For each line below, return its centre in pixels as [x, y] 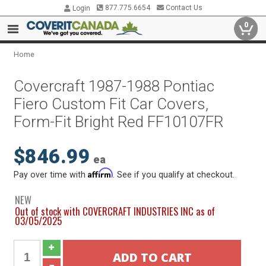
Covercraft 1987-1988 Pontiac [114, 86]
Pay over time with [51, 175]
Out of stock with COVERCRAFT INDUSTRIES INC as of [115, 211]
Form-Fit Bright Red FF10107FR [119, 122]
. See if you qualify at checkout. [174, 175]
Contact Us [183, 8]
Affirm [101, 173]
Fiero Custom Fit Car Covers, [111, 104]
